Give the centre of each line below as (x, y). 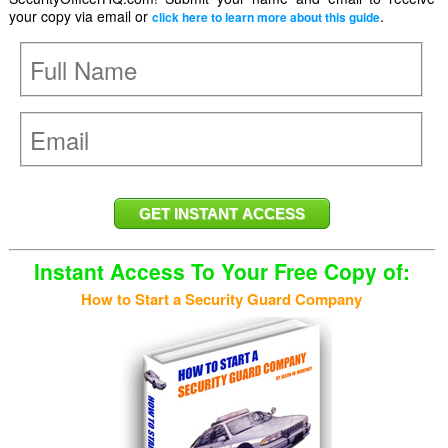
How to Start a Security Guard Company (222, 299)
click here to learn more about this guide (265, 17)
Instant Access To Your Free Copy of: (221, 271)
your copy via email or (80, 16)
